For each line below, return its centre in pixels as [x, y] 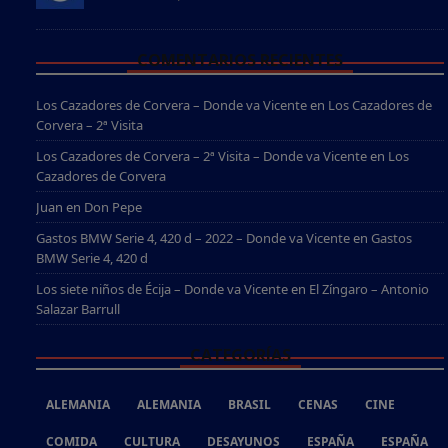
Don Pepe [113, 207]
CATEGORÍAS [240, 355]
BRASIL [249, 405]
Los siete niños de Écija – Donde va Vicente [162, 289]
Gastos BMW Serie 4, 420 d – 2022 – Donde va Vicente [193, 238]
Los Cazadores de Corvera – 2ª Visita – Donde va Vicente [201, 156]
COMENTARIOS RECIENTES [240, 60]
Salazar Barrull [78, 309]
